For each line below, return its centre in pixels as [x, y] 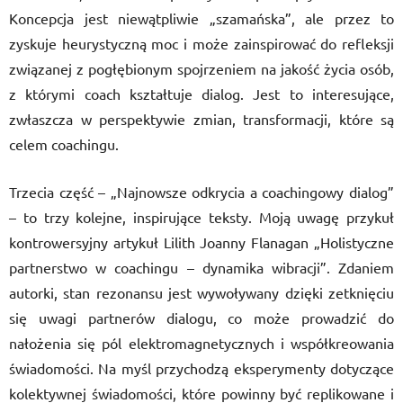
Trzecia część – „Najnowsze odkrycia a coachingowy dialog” [201, 192]
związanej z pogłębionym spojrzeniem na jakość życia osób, [201, 68]
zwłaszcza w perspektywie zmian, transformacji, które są [201, 119]
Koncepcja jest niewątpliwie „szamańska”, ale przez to [201, 18]
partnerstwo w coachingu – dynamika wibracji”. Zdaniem [201, 267]
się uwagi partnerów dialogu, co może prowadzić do [201, 318]
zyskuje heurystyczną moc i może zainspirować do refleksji [201, 43]
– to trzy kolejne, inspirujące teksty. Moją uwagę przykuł [201, 217]
